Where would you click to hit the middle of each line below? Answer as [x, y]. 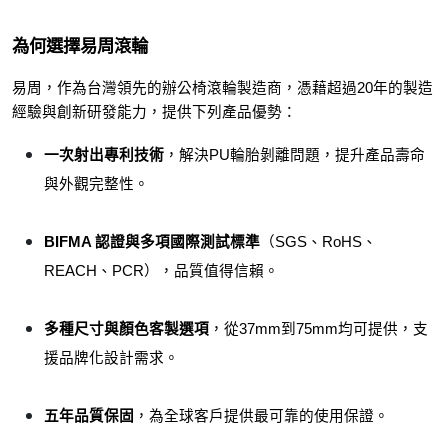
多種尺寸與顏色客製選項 [126, 328]
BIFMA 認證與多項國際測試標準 [152, 241]
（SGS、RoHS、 [318, 241]
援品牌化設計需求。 [111, 357]
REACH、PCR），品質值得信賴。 [161, 270]
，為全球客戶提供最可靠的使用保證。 [261, 415]
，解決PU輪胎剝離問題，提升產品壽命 [294, 154]
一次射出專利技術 [104, 154]
